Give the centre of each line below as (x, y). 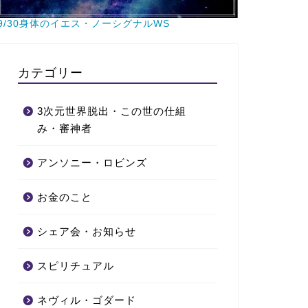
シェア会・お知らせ (86, 231)
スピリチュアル (75, 265)
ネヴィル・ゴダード (86, 300)
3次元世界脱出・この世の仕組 (111, 111)
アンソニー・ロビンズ (92, 162)
